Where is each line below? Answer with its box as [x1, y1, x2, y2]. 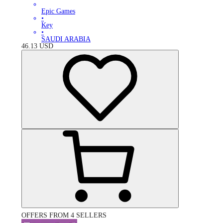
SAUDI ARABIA [41, 35, 91, 43]
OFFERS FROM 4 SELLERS [21, 211, 107, 219]
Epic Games [41, 7, 75, 15]
